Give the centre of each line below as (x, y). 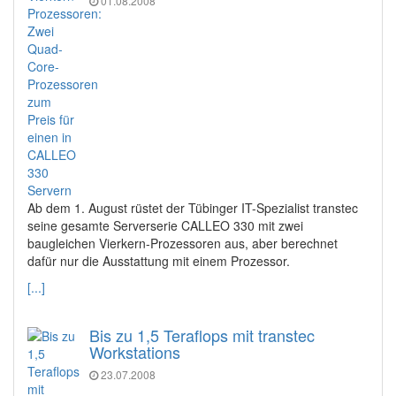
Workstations (135, 352)
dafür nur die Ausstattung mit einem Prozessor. (159, 261)
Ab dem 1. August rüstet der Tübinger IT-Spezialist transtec (193, 208)
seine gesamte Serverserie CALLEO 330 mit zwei (165, 226)
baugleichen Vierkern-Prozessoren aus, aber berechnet (183, 244)
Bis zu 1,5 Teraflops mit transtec (202, 335)
